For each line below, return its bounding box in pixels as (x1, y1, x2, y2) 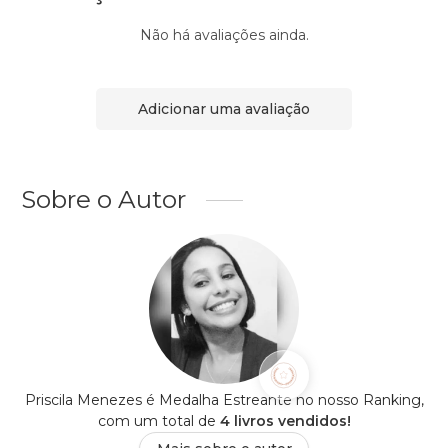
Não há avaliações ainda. (139, 26, 309, 45)
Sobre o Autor (21, 184, 186, 215)
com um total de (97, 412, 220, 431)
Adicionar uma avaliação (138, 99, 310, 118)
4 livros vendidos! (219, 412, 351, 431)
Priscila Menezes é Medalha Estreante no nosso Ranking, (24, 391, 424, 410)
